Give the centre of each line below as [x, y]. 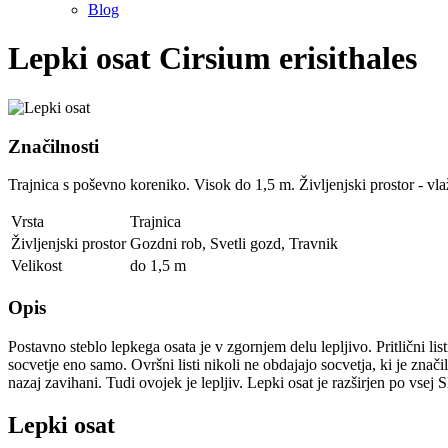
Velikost [36, 266]
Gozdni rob [166, 244]
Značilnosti [53, 146]
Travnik [313, 244]
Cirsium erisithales [288, 58]
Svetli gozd [245, 244]
